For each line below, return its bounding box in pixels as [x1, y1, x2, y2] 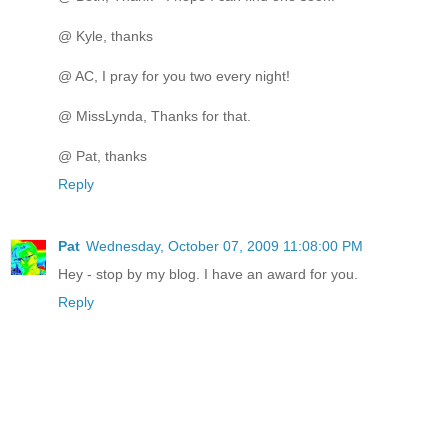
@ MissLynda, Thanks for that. [58, 108, 251, 125]
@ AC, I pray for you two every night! [58, 68, 290, 85]
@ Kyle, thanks [58, 28, 153, 45]
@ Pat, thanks [58, 148, 147, 165]
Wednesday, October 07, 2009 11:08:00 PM [86, 238, 363, 255]
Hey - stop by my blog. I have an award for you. [58, 266, 358, 283]
